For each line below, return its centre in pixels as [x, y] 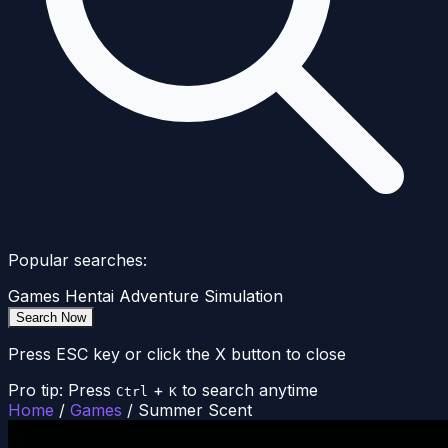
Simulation [243, 296]
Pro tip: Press [59, 390]
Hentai [89, 296]
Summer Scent [195, 410]
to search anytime [250, 390]
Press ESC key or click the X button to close [177, 354]
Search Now [51, 318]
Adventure [159, 296]
